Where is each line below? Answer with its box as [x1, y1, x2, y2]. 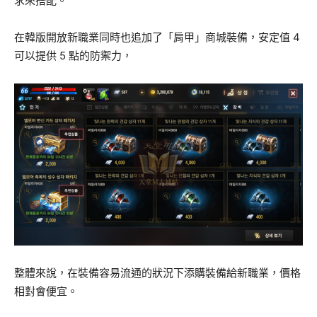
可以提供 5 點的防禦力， [14, 48, 132, 62]
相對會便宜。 [14, 284, 78, 298]
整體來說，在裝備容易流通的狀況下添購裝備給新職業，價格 [14, 265, 301, 279]
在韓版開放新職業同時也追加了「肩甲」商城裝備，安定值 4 [14, 30, 300, 44]
